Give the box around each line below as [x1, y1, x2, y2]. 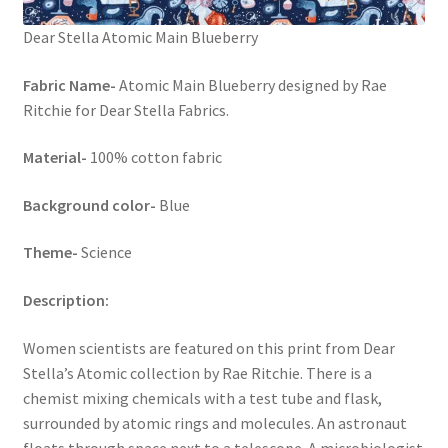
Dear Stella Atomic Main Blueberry [22, 26, 258, 47]
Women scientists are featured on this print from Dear [22, 337, 395, 358]
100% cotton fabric [86, 147, 222, 168]
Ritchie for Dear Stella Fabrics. [22, 99, 229, 120]
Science [80, 242, 132, 263]
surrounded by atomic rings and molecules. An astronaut [22, 412, 407, 433]
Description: [22, 290, 109, 311]
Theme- [22, 242, 81, 263]
